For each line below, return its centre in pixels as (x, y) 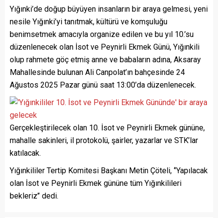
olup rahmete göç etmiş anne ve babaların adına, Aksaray (105, 59)
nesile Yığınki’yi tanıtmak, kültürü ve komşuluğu (89, 21)
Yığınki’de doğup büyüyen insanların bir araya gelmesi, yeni (109, 9)
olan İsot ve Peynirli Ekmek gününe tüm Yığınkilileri (96, 183)
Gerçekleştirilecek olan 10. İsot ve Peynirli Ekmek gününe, (107, 127)
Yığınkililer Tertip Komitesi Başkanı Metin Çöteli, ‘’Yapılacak (109, 170)
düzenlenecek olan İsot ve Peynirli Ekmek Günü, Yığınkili (105, 47)
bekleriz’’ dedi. (34, 196)
